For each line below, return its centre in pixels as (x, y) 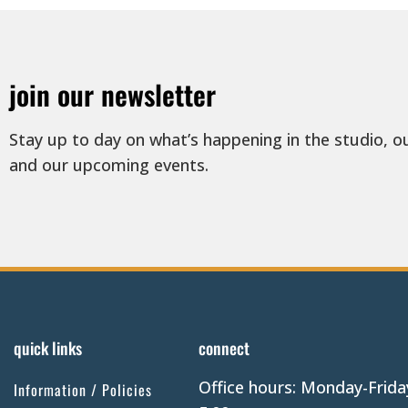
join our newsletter (112, 95)
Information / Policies (83, 390)
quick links (48, 348)
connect (224, 348)
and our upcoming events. (109, 165)
